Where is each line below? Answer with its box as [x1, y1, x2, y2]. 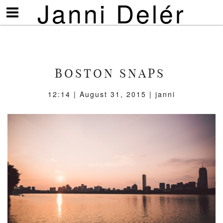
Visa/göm [12, 5, 41, 15]
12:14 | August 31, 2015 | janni [48, 89, 175, 99]
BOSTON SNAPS [54, 66, 165, 81]
